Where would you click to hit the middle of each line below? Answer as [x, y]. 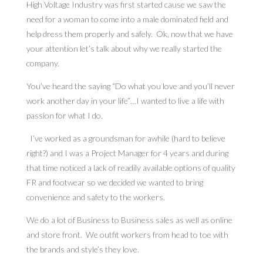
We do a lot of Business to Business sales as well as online [129, 220]
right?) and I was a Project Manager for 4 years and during [127, 153]
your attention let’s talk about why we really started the [124, 49]
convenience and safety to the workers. [96, 197]
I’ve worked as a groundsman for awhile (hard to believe [126, 139]
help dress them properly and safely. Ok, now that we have [129, 34]
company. [43, 63]
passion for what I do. [64, 116]
